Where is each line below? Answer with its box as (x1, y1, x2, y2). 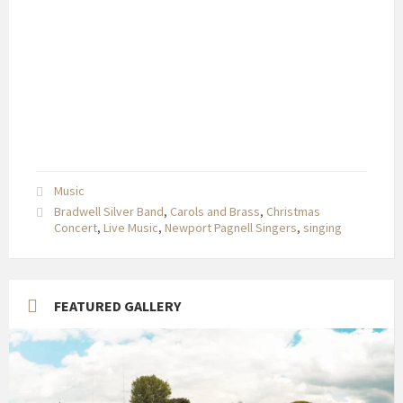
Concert (54, 219, 97, 237)
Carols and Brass (170, 203, 260, 220)
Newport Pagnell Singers (165, 219, 297, 237)
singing (303, 219, 342, 237)
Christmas (266, 203, 320, 220)
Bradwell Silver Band (54, 203, 164, 220)
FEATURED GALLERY (54, 297, 181, 316)
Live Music (103, 219, 158, 237)
